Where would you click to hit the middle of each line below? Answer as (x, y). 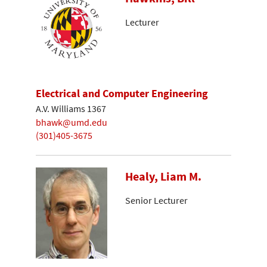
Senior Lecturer (156, 201)
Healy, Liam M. (163, 176)
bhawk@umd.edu (72, 122)
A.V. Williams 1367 (71, 109)
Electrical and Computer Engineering (122, 93)
